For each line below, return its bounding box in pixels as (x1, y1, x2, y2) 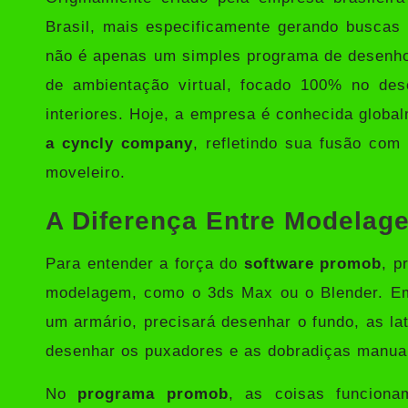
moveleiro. (46, 163, 126, 181)
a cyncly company (46, 134, 194, 152)
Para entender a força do (46, 254, 244, 272)
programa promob (77, 384, 229, 403)
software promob (243, 254, 382, 272)
